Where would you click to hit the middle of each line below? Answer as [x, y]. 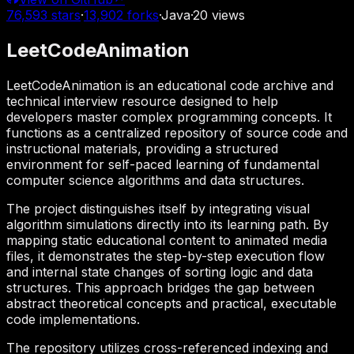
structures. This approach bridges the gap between [160, 287]
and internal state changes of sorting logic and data [160, 271]
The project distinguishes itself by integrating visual [158, 208]
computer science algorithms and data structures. [155, 180]
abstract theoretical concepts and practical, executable [171, 303]
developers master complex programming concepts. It [169, 117]
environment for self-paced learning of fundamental [163, 164]
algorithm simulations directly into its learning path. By [168, 224]
